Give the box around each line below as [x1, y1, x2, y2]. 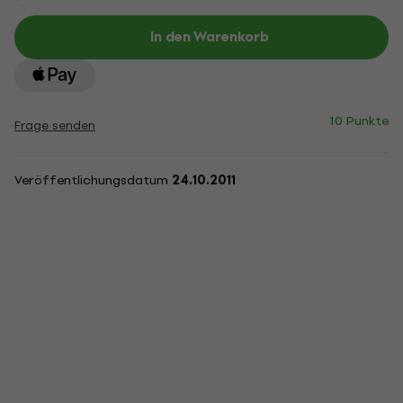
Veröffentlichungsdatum [14, 170, 172, 191]
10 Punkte [329, 111, 389, 131]
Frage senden [14, 116, 95, 135]
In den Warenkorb [150, 26, 269, 48]
